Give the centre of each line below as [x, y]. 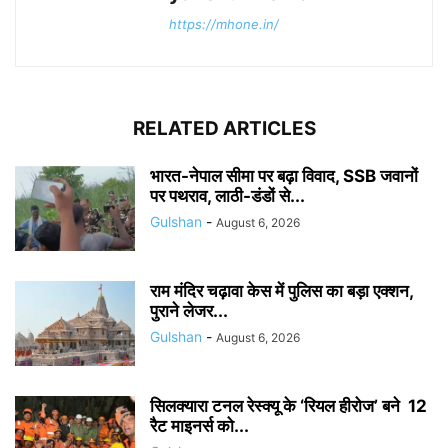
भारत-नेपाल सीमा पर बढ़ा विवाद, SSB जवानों [284, 175]
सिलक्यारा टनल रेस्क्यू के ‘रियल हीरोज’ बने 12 [288, 405]
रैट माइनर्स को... [199, 425]
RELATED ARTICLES [224, 128]
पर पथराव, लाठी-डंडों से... [227, 195]
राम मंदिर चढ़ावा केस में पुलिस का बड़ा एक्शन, [281, 290]
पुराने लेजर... [189, 310]
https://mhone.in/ [224, 23]
